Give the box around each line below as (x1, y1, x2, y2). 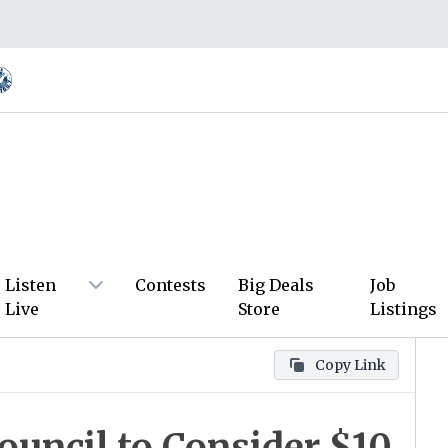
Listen (5, 275, 56, 295)
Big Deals (238, 275, 315, 295)
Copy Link (315, 356, 386, 374)
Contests (135, 275, 207, 295)
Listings (369, 299, 437, 319)
